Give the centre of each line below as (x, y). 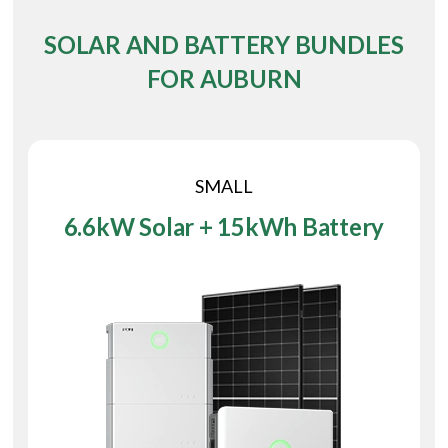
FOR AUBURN (224, 78)
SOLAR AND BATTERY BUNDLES (224, 44)
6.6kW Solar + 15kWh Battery (224, 227)
